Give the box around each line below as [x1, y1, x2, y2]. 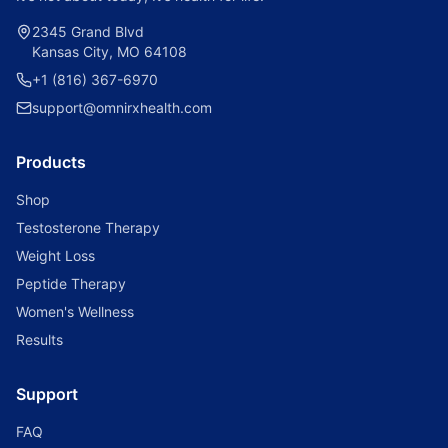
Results [16, 331, 63, 348]
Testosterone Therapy [16, 219, 160, 236]
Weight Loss [16, 247, 95, 264]
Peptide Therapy [16, 275, 126, 292]
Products [16, 152, 86, 172]
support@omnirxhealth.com [32, 99, 212, 116]
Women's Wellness [16, 303, 134, 320]
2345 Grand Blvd [32, 23, 144, 40]
